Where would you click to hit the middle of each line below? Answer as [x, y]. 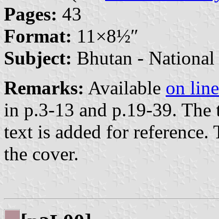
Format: [38, 36]
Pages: [31, 14]
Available [125, 88]
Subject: [38, 58]
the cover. [41, 154]
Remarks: [44, 88]
